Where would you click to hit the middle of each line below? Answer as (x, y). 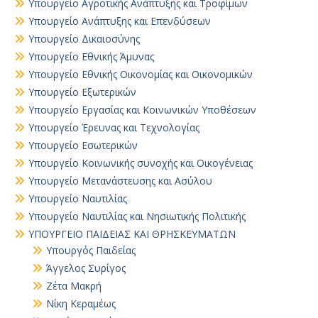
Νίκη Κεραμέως (81, 303)
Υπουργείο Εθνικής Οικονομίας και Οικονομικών (141, 74)
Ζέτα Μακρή (74, 286)
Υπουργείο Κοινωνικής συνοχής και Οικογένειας (141, 163)
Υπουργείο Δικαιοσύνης (84, 39)
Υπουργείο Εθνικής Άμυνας (91, 56)
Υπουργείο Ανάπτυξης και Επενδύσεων (120, 21)
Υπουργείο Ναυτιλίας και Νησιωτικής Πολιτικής (137, 216)
